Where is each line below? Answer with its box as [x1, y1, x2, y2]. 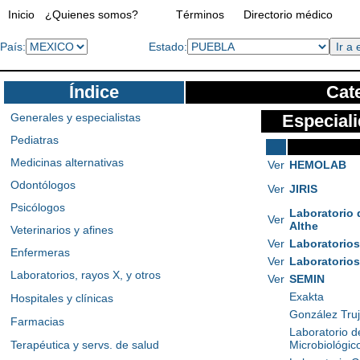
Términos [176, 8, 224, 21]
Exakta [288, 290, 324, 303]
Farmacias [10, 315, 64, 328]
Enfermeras [10, 246, 70, 259]
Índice [69, 82, 119, 102]
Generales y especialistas [10, 111, 141, 124]
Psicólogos [10, 201, 65, 214]
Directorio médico [243, 8, 333, 21]
